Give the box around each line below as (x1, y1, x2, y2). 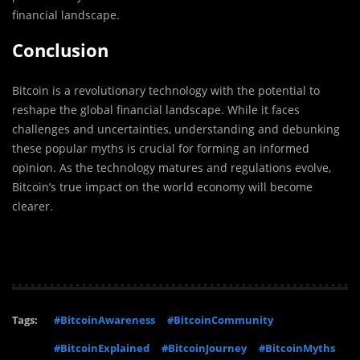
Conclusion (12, 38, 108, 63)
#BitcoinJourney (162, 341, 247, 356)
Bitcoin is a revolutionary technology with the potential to (12, 83, 320, 99)
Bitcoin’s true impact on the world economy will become (12, 179, 313, 195)
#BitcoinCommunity (167, 313, 273, 328)
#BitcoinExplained (54, 341, 149, 356)
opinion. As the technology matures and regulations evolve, (12, 160, 331, 176)
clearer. (12, 198, 53, 215)
